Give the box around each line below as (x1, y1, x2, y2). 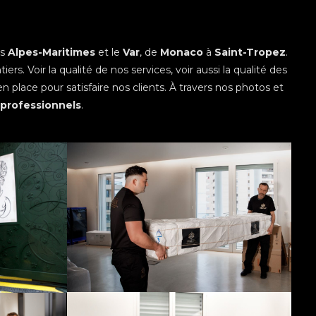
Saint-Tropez (214, 46, 286, 59)
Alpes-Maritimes (8, 46, 95, 59)
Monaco (160, 46, 203, 59)
